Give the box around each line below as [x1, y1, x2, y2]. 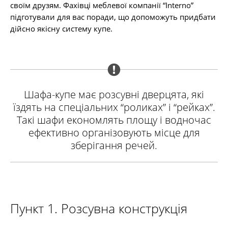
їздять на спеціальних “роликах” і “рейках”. [13, 100, 215, 114]
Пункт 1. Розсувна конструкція [10, 199, 187, 217]
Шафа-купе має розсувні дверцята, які [24, 88, 204, 101]
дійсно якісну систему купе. [10, 23, 112, 34]
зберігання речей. [71, 138, 157, 152]
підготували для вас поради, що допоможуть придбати [10, 12, 216, 22]
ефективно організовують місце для [28, 126, 200, 139]
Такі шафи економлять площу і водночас [17, 113, 211, 127]
